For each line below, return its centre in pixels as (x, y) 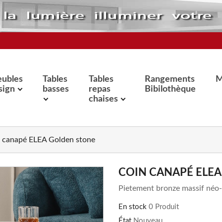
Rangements (170, 79)
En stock (133, 207)
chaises (104, 99)
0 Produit (164, 207)
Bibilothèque (170, 89)
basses (56, 89)
